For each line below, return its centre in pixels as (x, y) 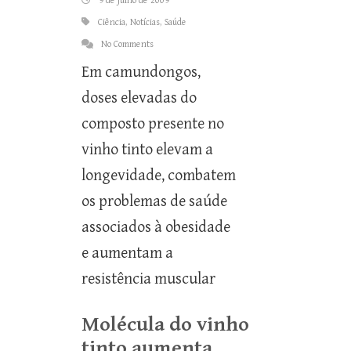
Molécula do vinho (165, 324)
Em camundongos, (141, 72)
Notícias (145, 22)
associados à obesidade (156, 228)
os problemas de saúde (154, 202)
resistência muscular (148, 279)
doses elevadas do (139, 98)
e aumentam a (127, 253)
